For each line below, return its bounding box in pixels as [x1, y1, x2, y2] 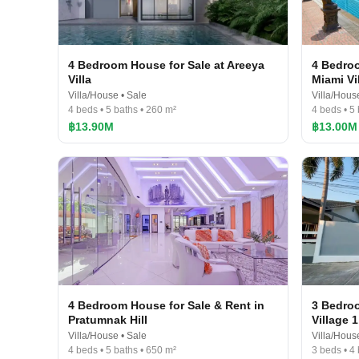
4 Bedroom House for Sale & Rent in [68, 299, 264, 312]
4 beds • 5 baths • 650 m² [68, 345, 176, 356]
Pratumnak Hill [68, 313, 147, 326]
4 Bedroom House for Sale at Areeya [68, 58, 264, 71]
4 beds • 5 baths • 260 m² [68, 104, 176, 115]
